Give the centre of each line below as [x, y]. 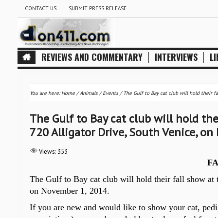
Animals [89, 93]
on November [55, 191]
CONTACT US [40, 8]
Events [110, 93]
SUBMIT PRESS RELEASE [97, 8]
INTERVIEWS [176, 57]
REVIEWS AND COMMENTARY [92, 57]
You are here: [45, 93]
